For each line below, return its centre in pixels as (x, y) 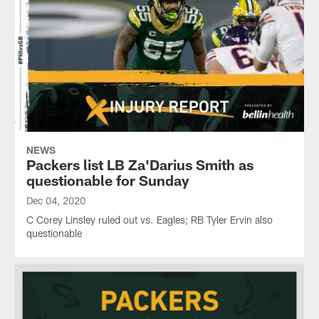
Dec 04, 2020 (56, 201)
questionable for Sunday (108, 181)
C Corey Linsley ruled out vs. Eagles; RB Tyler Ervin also (149, 220)
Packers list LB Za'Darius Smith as (140, 165)
